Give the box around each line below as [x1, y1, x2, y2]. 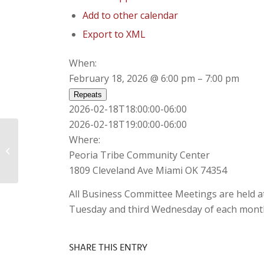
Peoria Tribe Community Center [69, 148, 210, 161]
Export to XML [82, 28, 146, 41]
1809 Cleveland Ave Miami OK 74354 [69, 164, 227, 177]
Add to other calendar [82, 9, 179, 22]
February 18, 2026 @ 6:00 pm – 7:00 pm [69, 72, 240, 85]
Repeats [74, 90, 103, 99]
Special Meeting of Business [21, 138, 121, 150]
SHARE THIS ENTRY [69, 241, 148, 253]
